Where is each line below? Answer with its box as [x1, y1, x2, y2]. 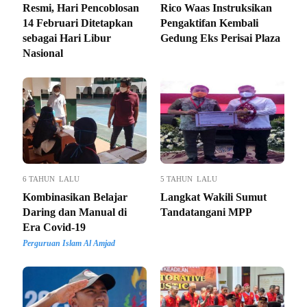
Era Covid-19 [23, 221, 86, 233]
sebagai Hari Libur [23, 32, 111, 44]
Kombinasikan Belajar [23, 191, 127, 203]
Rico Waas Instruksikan [160, 1, 272, 14]
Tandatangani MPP [160, 206, 252, 218]
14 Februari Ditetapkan [23, 16, 133, 29]
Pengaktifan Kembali [160, 16, 258, 29]
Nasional [23, 47, 63, 59]
